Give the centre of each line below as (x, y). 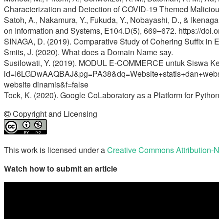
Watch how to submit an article (61, 168)
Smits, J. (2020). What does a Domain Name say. (88, 52)
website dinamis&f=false (46, 84)
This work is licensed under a (55, 150)
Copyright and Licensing (54, 113)
